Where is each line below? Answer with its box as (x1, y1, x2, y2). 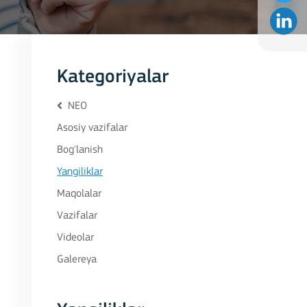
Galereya (57, 254, 97, 265)
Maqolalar (57, 188, 101, 199)
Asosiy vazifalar (57, 123, 127, 134)
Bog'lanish (57, 145, 103, 156)
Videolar (57, 232, 94, 243)
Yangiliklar (57, 167, 103, 177)
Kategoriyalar (57, 68, 169, 87)
